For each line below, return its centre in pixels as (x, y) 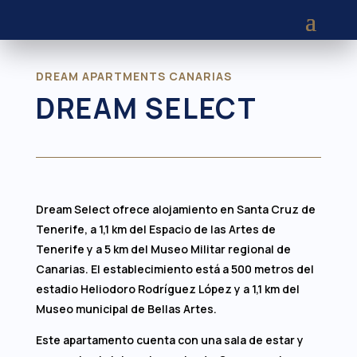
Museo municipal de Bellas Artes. (126, 308)
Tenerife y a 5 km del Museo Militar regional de (163, 249)
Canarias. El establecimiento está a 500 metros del (175, 269)
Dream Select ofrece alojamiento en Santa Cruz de (175, 209)
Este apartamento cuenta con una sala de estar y (169, 339)
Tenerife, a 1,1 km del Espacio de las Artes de (155, 229)
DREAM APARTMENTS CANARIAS (133, 76)
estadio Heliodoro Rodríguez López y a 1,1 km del (167, 288)
